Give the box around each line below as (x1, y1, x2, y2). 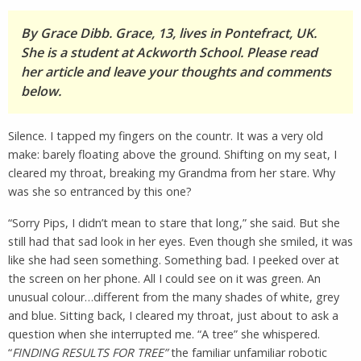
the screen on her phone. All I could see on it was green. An (8, 270, 321, 286)
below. (21, 81, 61, 100)
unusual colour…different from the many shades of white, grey (8, 288, 339, 305)
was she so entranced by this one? (8, 183, 192, 199)
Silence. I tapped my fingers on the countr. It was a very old (8, 127, 323, 143)
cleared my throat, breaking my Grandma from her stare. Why (8, 164, 335, 180)
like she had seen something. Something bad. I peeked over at (8, 251, 339, 268)
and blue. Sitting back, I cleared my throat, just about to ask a (8, 307, 338, 323)
